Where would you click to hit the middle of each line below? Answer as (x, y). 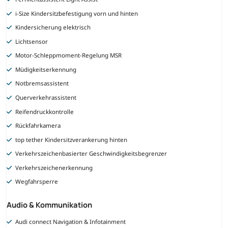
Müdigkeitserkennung (46, 69)
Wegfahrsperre (37, 182)
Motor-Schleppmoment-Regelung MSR (69, 55)
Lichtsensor (32, 41)
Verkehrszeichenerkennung (54, 167)
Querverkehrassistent (46, 97)
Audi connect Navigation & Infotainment (71, 222)
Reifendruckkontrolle (45, 111)
